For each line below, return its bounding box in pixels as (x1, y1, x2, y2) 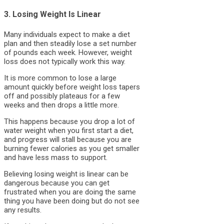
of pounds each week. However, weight (4, 47, 132, 57)
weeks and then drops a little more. (4, 100, 119, 109)
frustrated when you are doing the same (4, 187, 136, 196)
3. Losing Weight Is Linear (4, 9, 101, 19)
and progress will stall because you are (4, 134, 131, 144)
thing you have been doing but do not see (4, 196, 139, 205)
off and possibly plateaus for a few (4, 91, 120, 100)
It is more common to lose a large (4, 73, 116, 82)
